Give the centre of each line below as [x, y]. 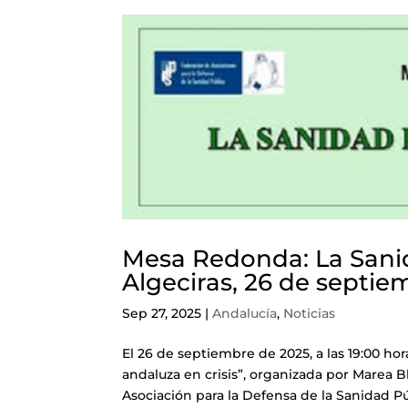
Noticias [310, 313]
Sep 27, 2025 [162, 313]
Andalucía [245, 313]
